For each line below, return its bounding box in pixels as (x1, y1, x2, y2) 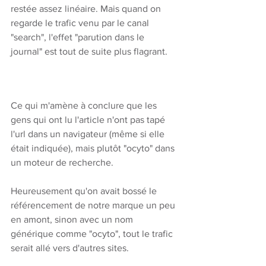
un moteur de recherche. (11, 157, 116, 167)
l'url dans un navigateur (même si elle (11, 128, 167, 139)
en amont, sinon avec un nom (11, 214, 135, 224)
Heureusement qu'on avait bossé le (11, 185, 159, 196)
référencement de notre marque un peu (11, 199, 178, 210)
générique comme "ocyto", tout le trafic (11, 228, 175, 239)
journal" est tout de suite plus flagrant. (11, 46, 170, 56)
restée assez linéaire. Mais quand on (11, 3, 163, 14)
